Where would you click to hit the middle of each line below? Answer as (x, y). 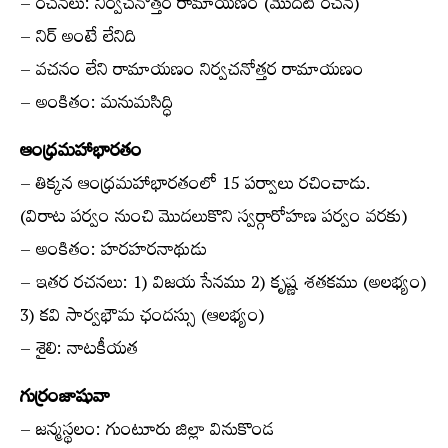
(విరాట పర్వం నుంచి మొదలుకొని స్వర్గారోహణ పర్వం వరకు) (214, 219)
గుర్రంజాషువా (65, 399)
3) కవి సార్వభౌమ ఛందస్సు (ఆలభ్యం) (142, 318)
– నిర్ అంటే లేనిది (78, 39)
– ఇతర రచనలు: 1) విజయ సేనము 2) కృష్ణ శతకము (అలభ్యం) (223, 285)
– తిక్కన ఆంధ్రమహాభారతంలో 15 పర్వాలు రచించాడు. (195, 186)
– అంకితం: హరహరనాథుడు (113, 252)
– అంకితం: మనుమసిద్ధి (96, 105)
